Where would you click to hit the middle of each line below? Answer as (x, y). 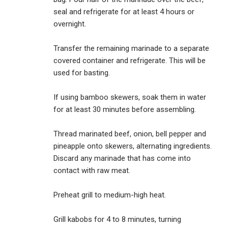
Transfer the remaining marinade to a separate (131, 49)
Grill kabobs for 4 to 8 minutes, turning (117, 220)
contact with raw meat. (92, 171)
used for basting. (82, 73)
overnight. (70, 24)
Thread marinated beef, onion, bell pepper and (130, 134)
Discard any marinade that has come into (122, 159)
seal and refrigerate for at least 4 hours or (124, 12)
